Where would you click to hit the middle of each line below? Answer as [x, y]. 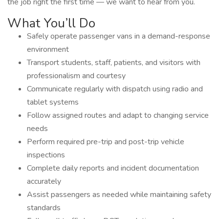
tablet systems [53, 102]
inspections [46, 155]
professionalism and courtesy [76, 76]
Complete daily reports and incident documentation [113, 168]
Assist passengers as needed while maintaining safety [119, 195]
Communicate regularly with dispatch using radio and [115, 89]
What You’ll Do [51, 23]
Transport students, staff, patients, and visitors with [114, 63]
